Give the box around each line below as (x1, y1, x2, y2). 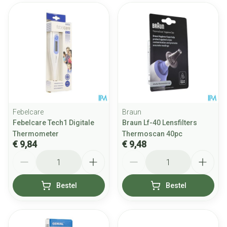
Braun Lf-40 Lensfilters (122, 119, 197, 127)
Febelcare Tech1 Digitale (13, 119, 94, 127)
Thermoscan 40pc (122, 130, 182, 138)
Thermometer (13, 130, 59, 138)
